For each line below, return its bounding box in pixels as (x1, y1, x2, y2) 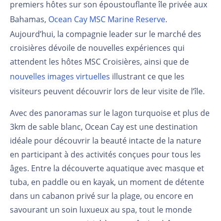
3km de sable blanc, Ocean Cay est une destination (10, 121, 198, 132)
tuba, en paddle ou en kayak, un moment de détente (10, 176, 204, 187)
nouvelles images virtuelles (10, 71, 110, 82)
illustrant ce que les (110, 71, 184, 82)
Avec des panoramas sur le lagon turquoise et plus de (10, 107, 210, 118)
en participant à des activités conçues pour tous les (10, 148, 201, 160)
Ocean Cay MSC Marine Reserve (48, 13, 165, 25)
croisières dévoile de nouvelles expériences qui (10, 42, 184, 53)
